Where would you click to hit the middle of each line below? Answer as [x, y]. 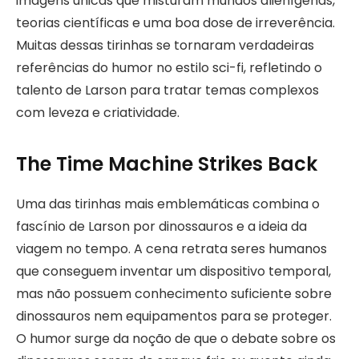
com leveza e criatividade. [98, 112]
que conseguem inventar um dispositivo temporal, [173, 272]
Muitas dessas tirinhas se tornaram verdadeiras [165, 45]
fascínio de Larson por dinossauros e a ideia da [161, 227]
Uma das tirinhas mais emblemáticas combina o [168, 204]
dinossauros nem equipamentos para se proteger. [174, 317]
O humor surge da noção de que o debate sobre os [176, 339]
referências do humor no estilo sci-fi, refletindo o [169, 67]
